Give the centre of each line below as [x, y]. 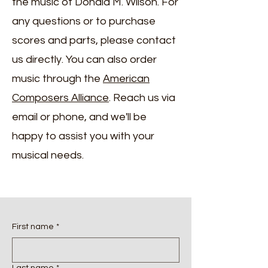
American [126, 79]
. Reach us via [142, 98]
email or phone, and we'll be [79, 117]
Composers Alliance [60, 98]
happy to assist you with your [83, 136]
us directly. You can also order [84, 60]
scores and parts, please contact [94, 40]
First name [33, 227]
